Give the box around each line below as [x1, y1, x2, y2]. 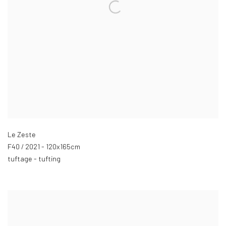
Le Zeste [8, 131, 36, 140]
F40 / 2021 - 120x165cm [8, 143, 80, 152]
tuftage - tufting [8, 155, 61, 164]
